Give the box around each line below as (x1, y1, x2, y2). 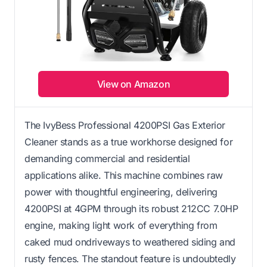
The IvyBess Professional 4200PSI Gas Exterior (24, 119, 226, 131)
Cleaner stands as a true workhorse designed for (24, 135, 233, 148)
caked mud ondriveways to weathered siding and (24, 235, 236, 248)
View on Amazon (97, 77, 170, 90)
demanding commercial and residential (24, 152, 190, 164)
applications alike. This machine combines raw (24, 169, 223, 181)
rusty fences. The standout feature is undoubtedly (24, 252, 236, 265)
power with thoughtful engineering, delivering (24, 185, 218, 198)
